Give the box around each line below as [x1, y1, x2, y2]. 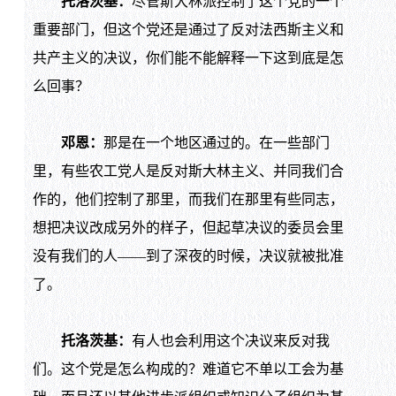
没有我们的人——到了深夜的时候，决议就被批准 [32, 248, 344, 264]
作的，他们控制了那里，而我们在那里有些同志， [32, 192, 344, 208]
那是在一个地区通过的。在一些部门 [103, 135, 330, 151]
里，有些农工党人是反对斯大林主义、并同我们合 [32, 164, 344, 179]
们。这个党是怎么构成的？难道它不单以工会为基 [32, 362, 344, 377]
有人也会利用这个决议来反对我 [131, 333, 330, 349]
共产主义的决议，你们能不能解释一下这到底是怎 [32, 50, 344, 66]
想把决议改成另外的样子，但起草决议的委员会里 [32, 220, 344, 236]
